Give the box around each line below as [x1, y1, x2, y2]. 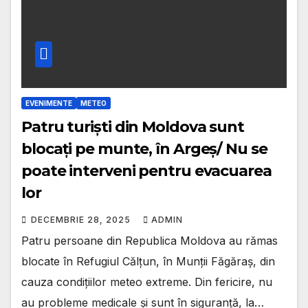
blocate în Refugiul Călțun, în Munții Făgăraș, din [21, 254, 275, 269]
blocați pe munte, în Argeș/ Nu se [21, 140, 267, 159]
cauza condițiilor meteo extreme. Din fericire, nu [21, 275, 272, 289]
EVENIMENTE [25, 99, 72, 108]
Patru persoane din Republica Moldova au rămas [21, 234, 278, 248]
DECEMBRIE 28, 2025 [31, 214, 133, 225]
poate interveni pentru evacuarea [21, 162, 272, 181]
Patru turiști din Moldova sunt [21, 118, 244, 137]
